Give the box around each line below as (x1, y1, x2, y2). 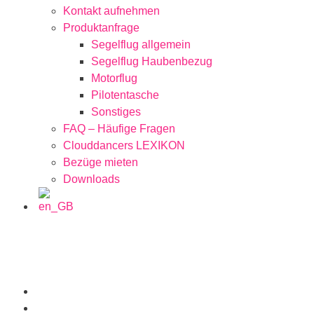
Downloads (63, 173, 120, 186)
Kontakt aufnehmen (63, 5, 160, 18)
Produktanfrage (63, 22, 139, 34)
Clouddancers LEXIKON (63, 139, 185, 152)
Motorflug (91, 72, 137, 85)
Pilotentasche (91, 89, 159, 102)
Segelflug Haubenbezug (91, 55, 212, 68)
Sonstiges (91, 106, 141, 118)
